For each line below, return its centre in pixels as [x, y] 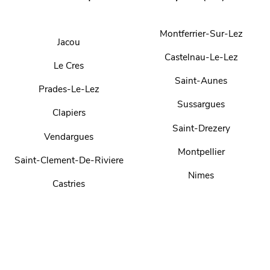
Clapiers [69, 113]
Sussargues [201, 104]
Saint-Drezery [201, 128]
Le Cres [69, 66]
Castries [69, 183]
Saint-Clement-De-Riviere [69, 160]
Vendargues [69, 136]
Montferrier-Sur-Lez [201, 33]
